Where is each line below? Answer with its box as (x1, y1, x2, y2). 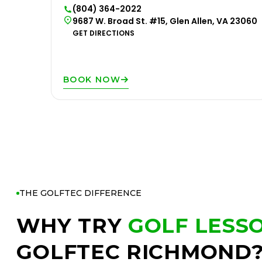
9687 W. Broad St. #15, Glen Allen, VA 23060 (73, 15, 257, 27)
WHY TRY (16, 213, 129, 238)
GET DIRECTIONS (73, 28, 135, 38)
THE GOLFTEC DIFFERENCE (19, 188, 142, 198)
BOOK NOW (63, 74, 121, 85)
